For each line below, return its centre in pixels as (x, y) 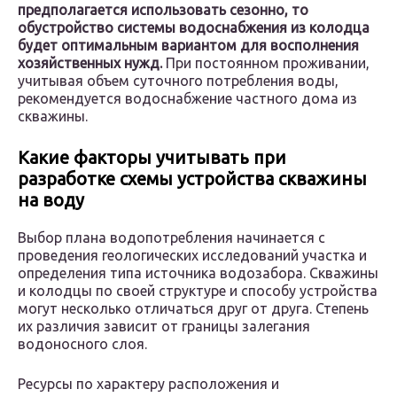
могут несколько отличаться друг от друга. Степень (193, 309)
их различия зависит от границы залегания (164, 327)
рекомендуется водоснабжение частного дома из (187, 99)
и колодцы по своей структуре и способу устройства (198, 291)
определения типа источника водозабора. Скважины (198, 273)
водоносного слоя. (82, 344)
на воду (51, 200)
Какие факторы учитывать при (152, 158)
